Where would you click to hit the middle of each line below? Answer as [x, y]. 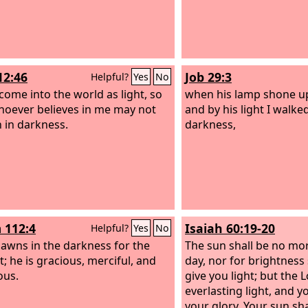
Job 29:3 [208, 77]
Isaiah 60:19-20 [230, 228]
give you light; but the [243, 275]
